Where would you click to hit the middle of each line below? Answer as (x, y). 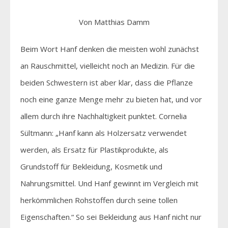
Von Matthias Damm (114, 22)
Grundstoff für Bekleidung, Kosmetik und (91, 166)
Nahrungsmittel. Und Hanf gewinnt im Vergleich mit (109, 183)
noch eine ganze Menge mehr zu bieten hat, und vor (111, 99)
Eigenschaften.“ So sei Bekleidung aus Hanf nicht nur (111, 217)
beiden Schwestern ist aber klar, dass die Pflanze (107, 82)
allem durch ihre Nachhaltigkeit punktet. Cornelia (104, 116)
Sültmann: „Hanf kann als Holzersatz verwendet (104, 133)
